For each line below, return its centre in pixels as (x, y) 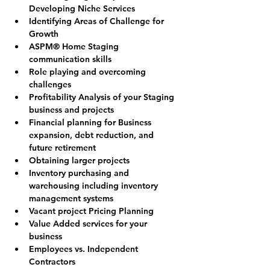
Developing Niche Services (82, 8)
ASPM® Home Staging (75, 46)
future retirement (62, 147)
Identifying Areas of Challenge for (98, 21)
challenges (50, 84)
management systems (71, 198)
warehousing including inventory (95, 185)
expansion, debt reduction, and (93, 135)
